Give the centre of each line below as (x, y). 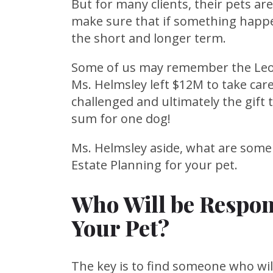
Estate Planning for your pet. (154, 165)
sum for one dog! (121, 119)
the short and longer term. (149, 38)
